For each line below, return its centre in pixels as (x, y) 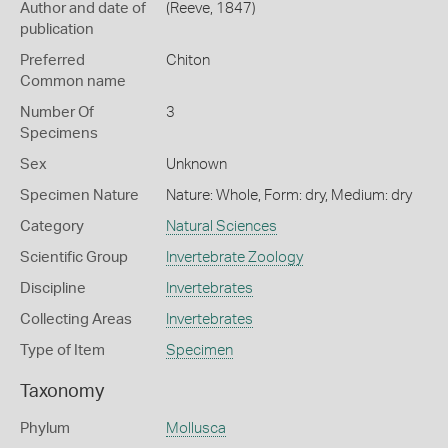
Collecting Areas (76, 319)
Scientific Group (74, 257)
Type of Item (62, 350)
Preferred (52, 60)
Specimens (59, 133)
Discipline (53, 288)
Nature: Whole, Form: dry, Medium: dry (288, 195)
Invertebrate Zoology (234, 257)
